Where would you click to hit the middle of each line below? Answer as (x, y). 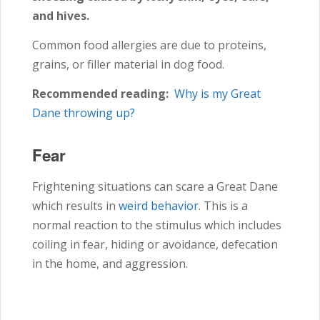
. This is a (223, 205)
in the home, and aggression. (111, 263)
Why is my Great (217, 93)
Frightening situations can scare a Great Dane (155, 186)
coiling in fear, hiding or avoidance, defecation (155, 244)
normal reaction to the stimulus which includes (157, 225)
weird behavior (159, 205)
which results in (75, 205)
